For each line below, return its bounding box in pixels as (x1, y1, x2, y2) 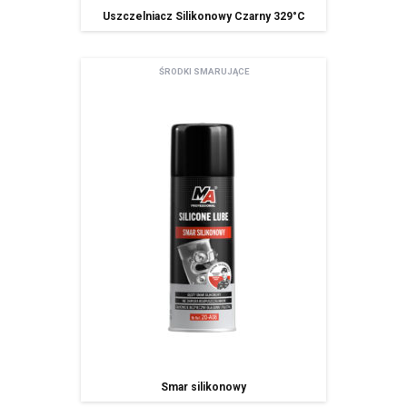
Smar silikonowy (161, 381, 246, 394)
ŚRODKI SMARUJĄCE (158, 66, 249, 77)
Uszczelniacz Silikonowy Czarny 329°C (102, 10, 305, 24)
